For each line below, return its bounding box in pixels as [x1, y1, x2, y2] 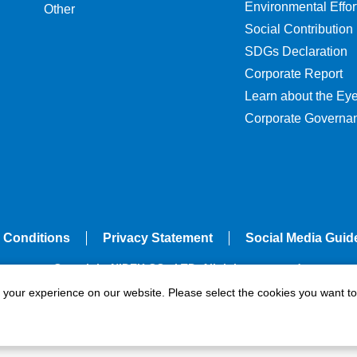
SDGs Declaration [245, 45, 348, 58]
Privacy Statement [102, 230, 213, 245]
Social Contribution [245, 22, 354, 36]
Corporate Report [245, 67, 343, 80]
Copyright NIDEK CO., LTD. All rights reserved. [53, 261, 304, 274]
